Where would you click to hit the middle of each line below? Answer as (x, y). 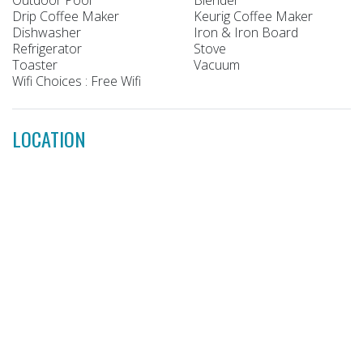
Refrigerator (47, 48)
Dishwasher (47, 32)
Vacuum (217, 64)
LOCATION (49, 138)
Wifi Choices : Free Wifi (77, 81)
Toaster (35, 64)
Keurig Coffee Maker (253, 16)
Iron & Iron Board (246, 32)
